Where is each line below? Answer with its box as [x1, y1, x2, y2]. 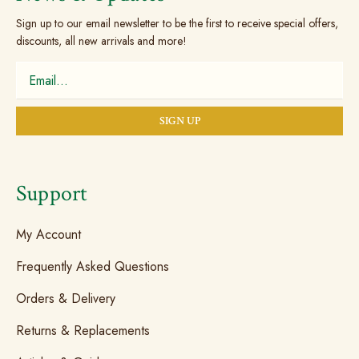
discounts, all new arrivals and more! [16, 33, 187, 49]
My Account [16, 225, 81, 244]
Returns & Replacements [16, 321, 150, 340]
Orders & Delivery [16, 289, 115, 308]
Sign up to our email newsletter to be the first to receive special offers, [16, 15, 338, 31]
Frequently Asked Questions [16, 257, 169, 276]
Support [16, 179, 88, 208]
